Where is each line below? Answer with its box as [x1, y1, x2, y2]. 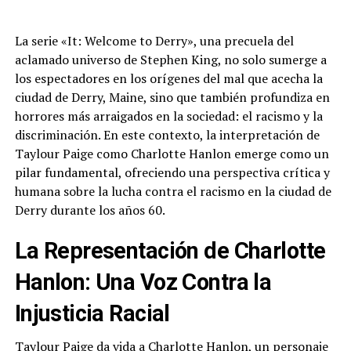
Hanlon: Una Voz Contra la [14, 269, 272, 296]
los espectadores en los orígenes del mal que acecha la [14, 70, 323, 88]
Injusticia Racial [14, 300, 170, 327]
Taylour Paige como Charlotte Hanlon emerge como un [14, 145, 329, 163]
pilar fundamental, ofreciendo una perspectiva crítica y [14, 164, 330, 182]
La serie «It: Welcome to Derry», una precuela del [14, 32, 294, 50]
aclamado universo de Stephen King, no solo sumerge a [14, 51, 327, 69]
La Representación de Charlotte [14, 237, 326, 265]
